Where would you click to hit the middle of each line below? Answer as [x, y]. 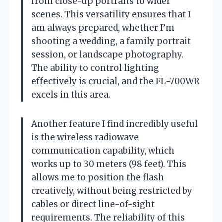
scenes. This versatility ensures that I [111, 14]
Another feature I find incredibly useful [114, 124]
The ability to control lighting [95, 68]
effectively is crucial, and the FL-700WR [115, 81]
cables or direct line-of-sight [93, 204]
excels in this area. [71, 94]
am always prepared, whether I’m [103, 28]
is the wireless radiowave [85, 137]
